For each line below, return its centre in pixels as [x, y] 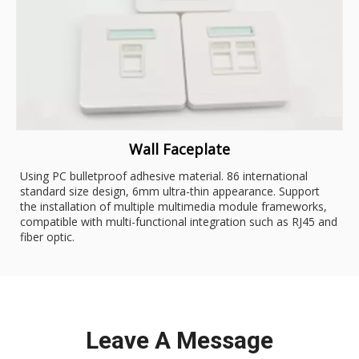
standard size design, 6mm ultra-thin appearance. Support [170, 191]
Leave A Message [179, 340]
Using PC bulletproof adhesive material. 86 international [164, 175]
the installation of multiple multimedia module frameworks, [173, 206]
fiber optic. [47, 236]
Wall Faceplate [179, 149]
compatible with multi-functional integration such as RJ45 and [179, 221]
